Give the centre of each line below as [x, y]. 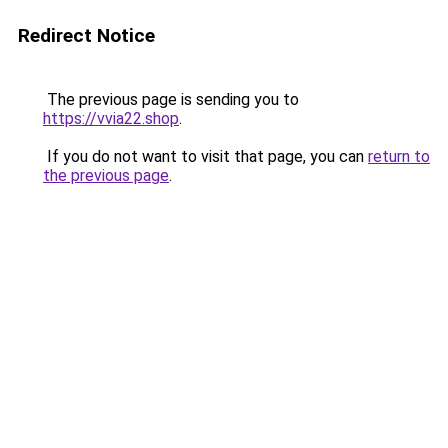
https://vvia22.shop [111, 118]
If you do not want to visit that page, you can [205, 156]
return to [399, 156]
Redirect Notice [86, 35]
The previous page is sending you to [171, 99]
